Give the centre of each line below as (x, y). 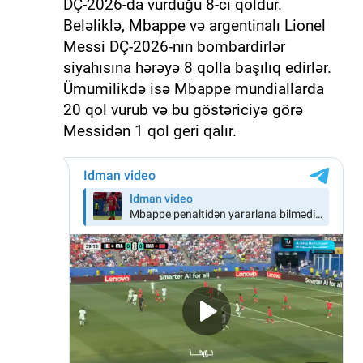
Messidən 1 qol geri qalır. (149, 130)
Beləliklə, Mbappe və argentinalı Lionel (194, 25)
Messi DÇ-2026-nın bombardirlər (174, 46)
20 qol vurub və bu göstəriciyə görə (183, 109)
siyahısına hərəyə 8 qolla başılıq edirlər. (197, 67)
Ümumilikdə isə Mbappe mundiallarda (193, 88)
